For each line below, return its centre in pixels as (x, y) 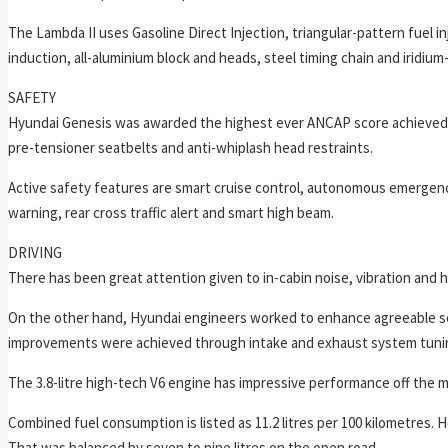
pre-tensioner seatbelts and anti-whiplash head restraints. (190, 147)
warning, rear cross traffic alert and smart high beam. (171, 212)
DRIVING (35, 252)
